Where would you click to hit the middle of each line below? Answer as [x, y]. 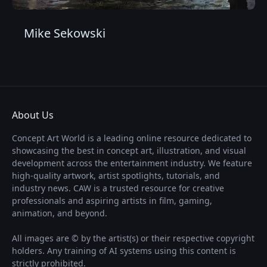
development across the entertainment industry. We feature [132, 163]
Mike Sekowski [65, 33]
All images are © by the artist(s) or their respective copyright [133, 238]
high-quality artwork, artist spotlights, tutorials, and [116, 175]
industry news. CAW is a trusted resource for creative [118, 188]
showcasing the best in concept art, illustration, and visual [129, 150]
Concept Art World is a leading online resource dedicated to [132, 138]
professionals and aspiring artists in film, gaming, [112, 200]
